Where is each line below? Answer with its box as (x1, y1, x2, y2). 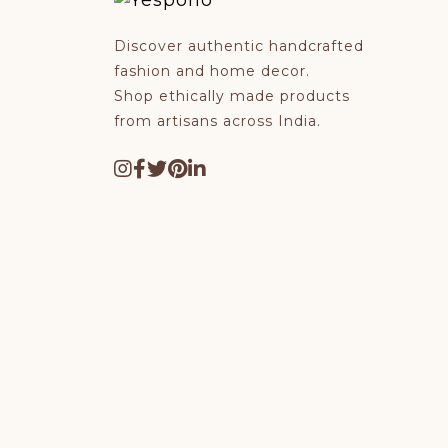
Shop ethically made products (114, 87, 350, 105)
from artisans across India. (114, 112, 321, 130)
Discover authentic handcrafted (114, 37, 364, 55)
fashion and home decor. (114, 62, 310, 80)
